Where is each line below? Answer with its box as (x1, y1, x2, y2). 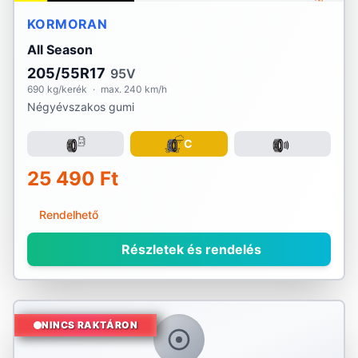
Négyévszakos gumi (27, 100, 134, 113)
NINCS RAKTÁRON (42, 319, 138, 331)
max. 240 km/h (101, 83, 167, 95)
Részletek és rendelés (117, 241, 261, 257)
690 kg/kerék (27, 83, 87, 95)
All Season (27, 42, 93, 58)
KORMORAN (27, 16, 108, 32)
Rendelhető (39, 208, 98, 221)
